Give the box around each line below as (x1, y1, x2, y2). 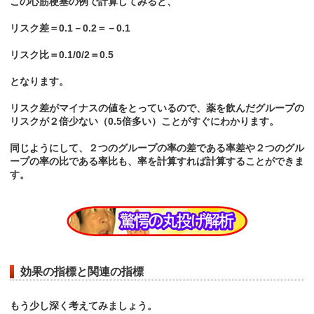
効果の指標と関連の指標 (20, 266, 144, 278)
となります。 (10, 76, 69, 88)
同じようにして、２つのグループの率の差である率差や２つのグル (10, 142, 304, 154)
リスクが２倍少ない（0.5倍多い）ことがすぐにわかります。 (10, 116, 279, 128)
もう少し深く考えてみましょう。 (10, 300, 157, 312)
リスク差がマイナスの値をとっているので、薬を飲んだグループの (10, 102, 304, 114)
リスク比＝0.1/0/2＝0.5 (10, 49, 114, 61)
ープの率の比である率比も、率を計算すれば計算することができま (10, 156, 304, 168)
